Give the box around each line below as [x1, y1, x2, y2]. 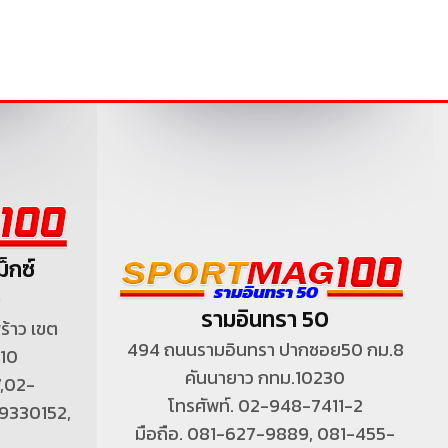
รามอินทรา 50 [201, 302, 329, 337]
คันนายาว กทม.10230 [185, 364, 345, 392]
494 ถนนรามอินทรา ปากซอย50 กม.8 [126, 336, 404, 364]
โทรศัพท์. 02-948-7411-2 [167, 392, 363, 420]
